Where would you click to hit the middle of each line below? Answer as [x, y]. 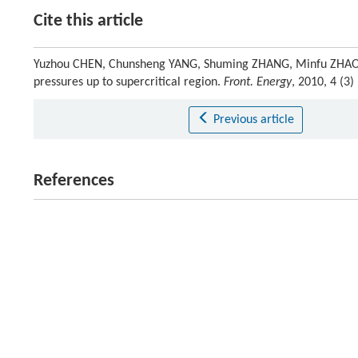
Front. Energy [258, 82]
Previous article [253, 120]
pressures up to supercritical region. [129, 82]
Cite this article [88, 21]
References [74, 181]
